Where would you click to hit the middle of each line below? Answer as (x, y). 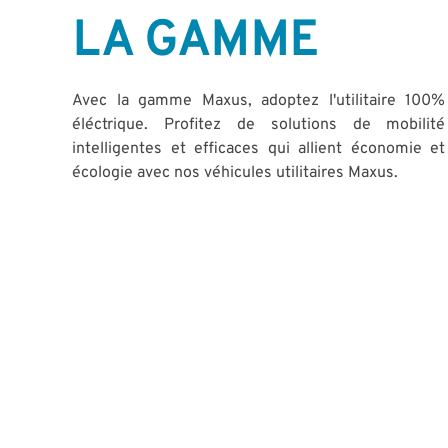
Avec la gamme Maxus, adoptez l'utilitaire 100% (259, 101)
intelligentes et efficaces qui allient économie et (259, 149)
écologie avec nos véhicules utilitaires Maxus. (237, 173)
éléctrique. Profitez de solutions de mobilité (259, 125)
